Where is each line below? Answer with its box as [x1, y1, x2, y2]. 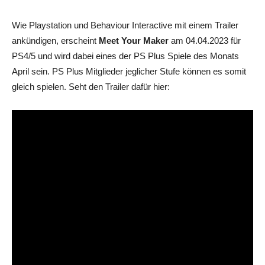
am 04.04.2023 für [171, 35, 241, 46]
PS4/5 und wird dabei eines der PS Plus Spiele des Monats [12, 50, 239, 61]
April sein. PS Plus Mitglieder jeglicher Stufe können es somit [12, 66, 246, 76]
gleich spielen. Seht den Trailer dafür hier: [12, 81, 170, 92]
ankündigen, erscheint [12, 35, 99, 46]
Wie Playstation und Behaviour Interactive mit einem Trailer [12, 20, 238, 30]
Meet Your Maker [99, 35, 171, 46]
